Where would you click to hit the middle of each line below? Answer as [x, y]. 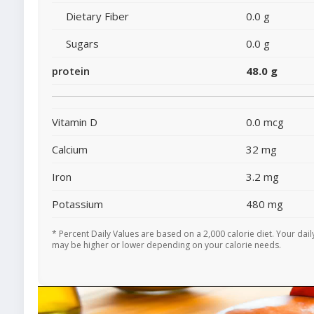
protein [71, 70]
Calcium [70, 149]
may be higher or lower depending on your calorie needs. [166, 245]
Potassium [77, 204]
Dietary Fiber [97, 16]
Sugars [82, 43]
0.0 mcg [265, 122]
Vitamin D [75, 122]
